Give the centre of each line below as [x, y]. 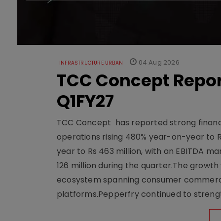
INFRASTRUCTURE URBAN [91, 63]
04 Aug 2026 [158, 62]
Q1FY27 [85, 101]
